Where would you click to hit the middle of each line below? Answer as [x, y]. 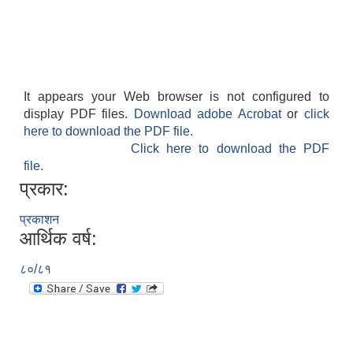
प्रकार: [44, 189]
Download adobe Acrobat [210, 114]
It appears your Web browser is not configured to [176, 97]
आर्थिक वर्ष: [58, 239]
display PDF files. [79, 114]
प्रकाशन [39, 220]
